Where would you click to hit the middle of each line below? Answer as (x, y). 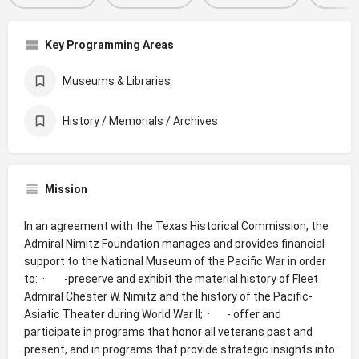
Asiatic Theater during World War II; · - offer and (153, 314)
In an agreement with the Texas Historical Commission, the (176, 226)
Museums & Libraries (117, 81)
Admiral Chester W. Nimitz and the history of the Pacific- (168, 296)
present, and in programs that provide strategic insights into (179, 349)
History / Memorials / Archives (140, 121)
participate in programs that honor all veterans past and (168, 331)
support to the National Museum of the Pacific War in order (175, 261)
